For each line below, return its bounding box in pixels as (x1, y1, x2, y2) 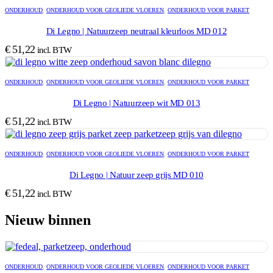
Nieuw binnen (5, 211, 91, 228)
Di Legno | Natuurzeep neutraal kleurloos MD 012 (46, 26, 227, 36)
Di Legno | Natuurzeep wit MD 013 (73, 97, 200, 108)
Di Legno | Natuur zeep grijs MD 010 (69, 169, 204, 180)
